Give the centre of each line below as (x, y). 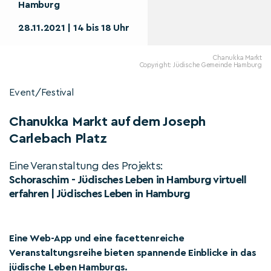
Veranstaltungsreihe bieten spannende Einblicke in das (133, 253)
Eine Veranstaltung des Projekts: (86, 166)
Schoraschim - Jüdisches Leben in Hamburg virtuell (128, 180)
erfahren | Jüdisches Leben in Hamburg (100, 194)
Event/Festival (41, 93)
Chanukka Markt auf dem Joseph (108, 122)
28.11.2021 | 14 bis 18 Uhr (74, 28)
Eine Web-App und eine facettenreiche (97, 238)
